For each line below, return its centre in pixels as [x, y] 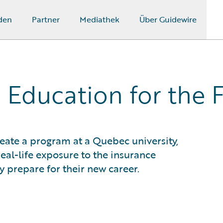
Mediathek [99, 19]
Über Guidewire [168, 19]
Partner [46, 19]
